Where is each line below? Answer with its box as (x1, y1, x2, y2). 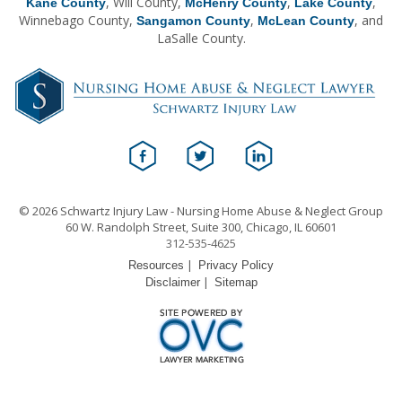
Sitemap (214, 275, 258, 289)
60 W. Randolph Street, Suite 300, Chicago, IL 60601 (66, 218, 336, 235)
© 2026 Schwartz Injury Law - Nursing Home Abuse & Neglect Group (19, 202, 383, 219)
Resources (128, 258, 184, 272)
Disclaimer (144, 275, 200, 289)
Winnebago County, (19, 11, 136, 29)
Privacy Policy (198, 258, 274, 272)
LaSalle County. (156, 29, 246, 47)
